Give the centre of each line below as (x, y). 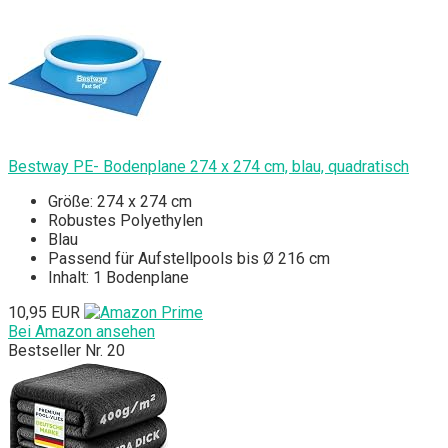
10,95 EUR (44, 313)
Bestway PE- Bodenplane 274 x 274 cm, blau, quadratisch (208, 167)
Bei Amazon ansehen (81, 332)
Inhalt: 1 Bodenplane (118, 278)
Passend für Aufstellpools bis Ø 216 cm (189, 259)
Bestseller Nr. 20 (66, 351)
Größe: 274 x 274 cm (120, 202)
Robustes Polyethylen (125, 221)
